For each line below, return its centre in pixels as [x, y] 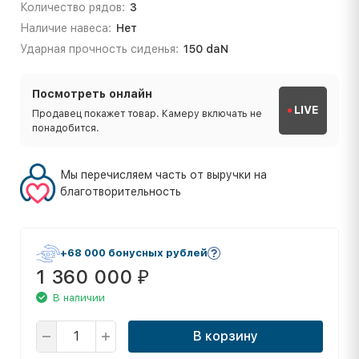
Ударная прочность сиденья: [99, 48]
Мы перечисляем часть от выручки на [163, 174]
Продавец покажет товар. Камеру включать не [147, 113]
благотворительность [121, 191]
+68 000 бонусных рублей [134, 253]
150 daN [206, 48]
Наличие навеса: [66, 28]
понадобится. [66, 128]
